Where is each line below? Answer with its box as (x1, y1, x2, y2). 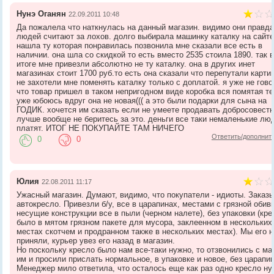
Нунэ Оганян (17, 9, 67, 18)
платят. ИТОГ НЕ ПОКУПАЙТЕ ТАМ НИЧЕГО (17, 123, 185, 133)
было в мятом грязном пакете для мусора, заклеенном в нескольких (17, 217, 273, 227)
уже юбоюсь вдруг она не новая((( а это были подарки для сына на (17, 95, 267, 105)
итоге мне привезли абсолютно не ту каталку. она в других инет (17, 59, 256, 68)
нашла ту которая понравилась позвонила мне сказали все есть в (17, 40, 263, 50)
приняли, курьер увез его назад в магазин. (17, 235, 176, 245)
